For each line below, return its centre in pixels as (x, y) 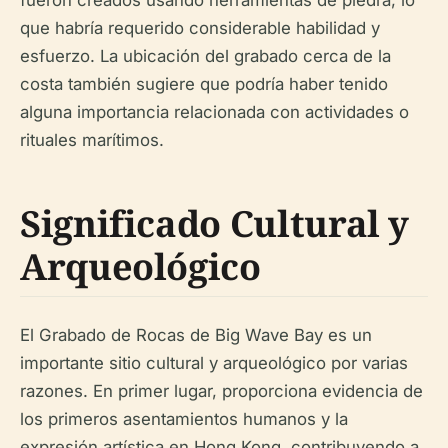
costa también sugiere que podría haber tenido (204, 84)
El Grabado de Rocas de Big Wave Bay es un (196, 335)
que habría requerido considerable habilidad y (200, 28)
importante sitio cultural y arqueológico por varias (214, 363)
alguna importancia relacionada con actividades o (214, 112)
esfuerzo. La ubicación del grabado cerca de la (205, 56)
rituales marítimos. (92, 140)
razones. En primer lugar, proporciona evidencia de (221, 391)
